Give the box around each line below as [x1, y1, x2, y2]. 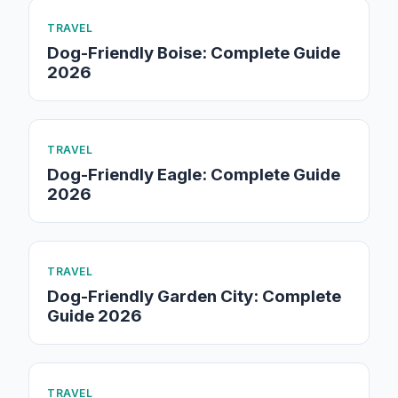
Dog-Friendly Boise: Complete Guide [47, 43, 340, 63]
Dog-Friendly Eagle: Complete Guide [47, 164, 340, 185]
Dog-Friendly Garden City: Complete [47, 286, 341, 306]
